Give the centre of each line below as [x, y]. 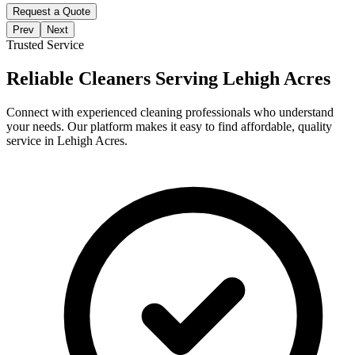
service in [32, 140]
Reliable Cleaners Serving [115, 78]
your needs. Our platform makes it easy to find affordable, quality [169, 126]
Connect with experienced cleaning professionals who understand [170, 112]
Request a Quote [52, 12]
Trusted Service [45, 44]
